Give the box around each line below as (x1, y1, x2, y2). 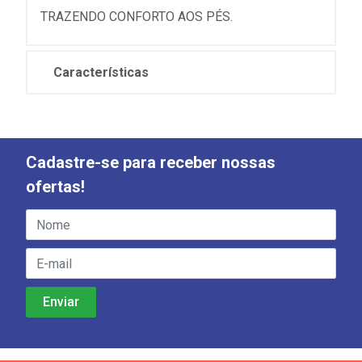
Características (53, 65, 149, 80)
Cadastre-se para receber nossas (26, 153, 276, 172)
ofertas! (26, 177, 85, 196)
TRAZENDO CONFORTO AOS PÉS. (40, 9, 233, 24)
